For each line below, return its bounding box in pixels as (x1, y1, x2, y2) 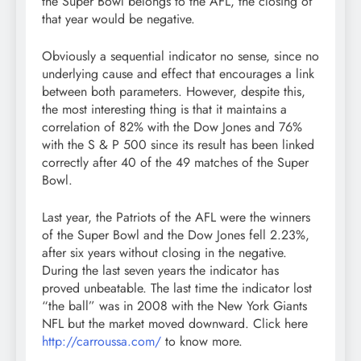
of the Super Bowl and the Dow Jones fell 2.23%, (42, 226, 309, 245)
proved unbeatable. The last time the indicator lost (42, 279, 312, 298)
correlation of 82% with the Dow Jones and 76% (42, 118, 302, 137)
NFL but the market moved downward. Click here (42, 314, 308, 334)
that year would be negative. (42, 10, 195, 29)
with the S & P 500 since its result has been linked (42, 135, 314, 155)
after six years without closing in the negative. (42, 243, 287, 263)
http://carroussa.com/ (42, 332, 161, 351)
